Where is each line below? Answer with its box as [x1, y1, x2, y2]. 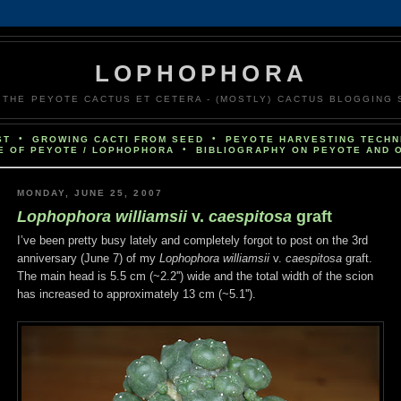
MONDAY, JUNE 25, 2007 [17, 188, 163, 199]
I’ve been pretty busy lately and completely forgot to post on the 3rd [17, 233, 368, 247]
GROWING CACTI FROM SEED [31, 134, 205, 144]
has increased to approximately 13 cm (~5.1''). [17, 286, 256, 301]
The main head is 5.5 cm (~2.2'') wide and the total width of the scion [17, 269, 373, 283]
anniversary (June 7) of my [17, 251, 159, 265]
